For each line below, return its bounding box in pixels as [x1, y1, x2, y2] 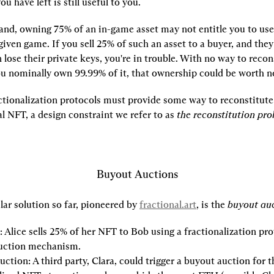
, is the [196, 199, 228, 210]
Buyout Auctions [96, 168, 178, 181]
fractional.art [139, 199, 196, 210]
